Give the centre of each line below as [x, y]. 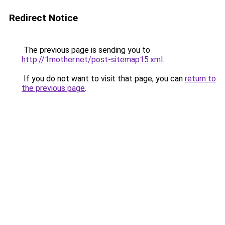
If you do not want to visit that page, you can [103, 79]
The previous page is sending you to [86, 50]
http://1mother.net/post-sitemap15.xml [92, 60]
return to [200, 79]
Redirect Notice [43, 18]
